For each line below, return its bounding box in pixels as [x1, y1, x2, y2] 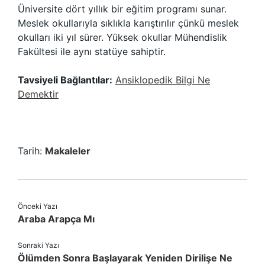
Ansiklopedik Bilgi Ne [115, 74, 210, 86]
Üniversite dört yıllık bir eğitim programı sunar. [18, 3, 227, 15]
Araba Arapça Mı [18, 213, 95, 225]
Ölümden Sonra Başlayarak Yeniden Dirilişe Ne [18, 252, 232, 264]
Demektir [18, 88, 59, 100]
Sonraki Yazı [18, 241, 59, 250]
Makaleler [45, 145, 91, 157]
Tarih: [18, 145, 45, 157]
